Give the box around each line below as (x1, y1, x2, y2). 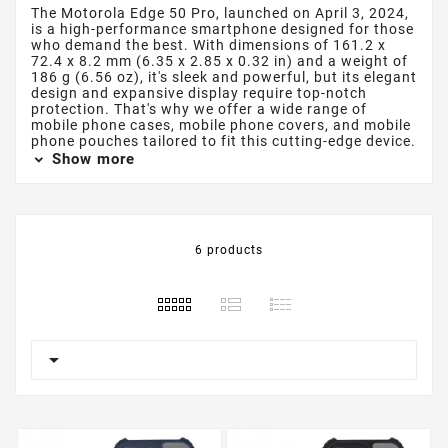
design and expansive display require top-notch (31, 84, 367, 101)
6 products (195, 242, 263, 257)
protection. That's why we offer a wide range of (31, 100, 367, 117)
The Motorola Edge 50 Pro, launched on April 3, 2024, (31, 4, 409, 21)
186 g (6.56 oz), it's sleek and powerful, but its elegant (31, 68, 417, 85)
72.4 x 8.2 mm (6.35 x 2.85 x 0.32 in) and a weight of (31, 52, 408, 69)
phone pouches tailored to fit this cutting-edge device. (31, 132, 416, 149)
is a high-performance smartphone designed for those (31, 20, 414, 37)
